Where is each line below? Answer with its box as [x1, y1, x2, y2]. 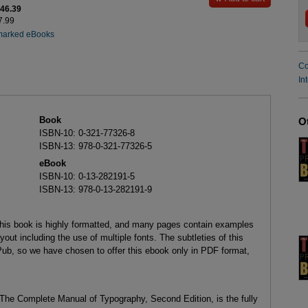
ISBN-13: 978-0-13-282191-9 [38, 184, 152, 195]
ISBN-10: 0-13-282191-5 [38, 171, 135, 182]
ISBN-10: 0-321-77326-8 [38, 128, 135, 139]
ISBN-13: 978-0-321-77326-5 [38, 141, 152, 152]
